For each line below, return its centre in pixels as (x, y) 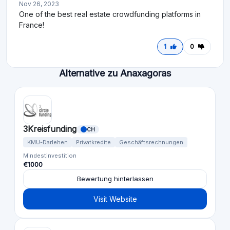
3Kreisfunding (50, 129)
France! (32, 25)
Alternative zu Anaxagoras (115, 73)
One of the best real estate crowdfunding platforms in (110, 14)
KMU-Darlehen (47, 142)
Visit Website (115, 199)
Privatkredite (93, 142)
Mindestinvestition (50, 156)
